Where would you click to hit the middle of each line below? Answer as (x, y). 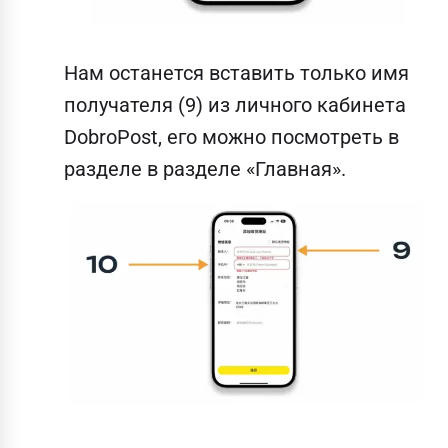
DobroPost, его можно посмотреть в (231, 136)
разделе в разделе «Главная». (205, 168)
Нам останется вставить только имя (236, 72)
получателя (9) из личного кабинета (235, 104)
